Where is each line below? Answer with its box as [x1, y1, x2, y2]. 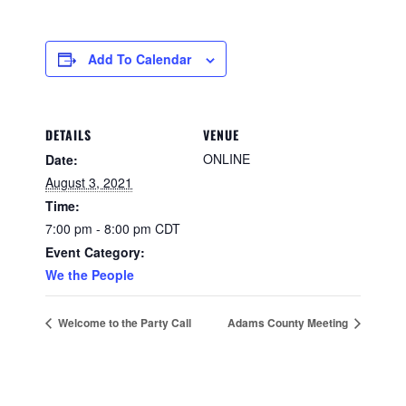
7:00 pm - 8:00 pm [45, 219, 155, 237]
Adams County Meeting [227, 314, 351, 332]
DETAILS [45, 125, 92, 144]
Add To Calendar [87, 50, 191, 68]
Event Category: [45, 243, 145, 261]
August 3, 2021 [45, 173, 132, 191]
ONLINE [203, 150, 250, 168]
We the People [45, 266, 134, 284]
